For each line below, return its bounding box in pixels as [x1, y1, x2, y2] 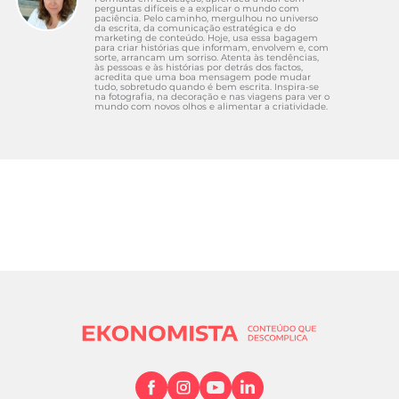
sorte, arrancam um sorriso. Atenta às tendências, [94, 51, 319, 63]
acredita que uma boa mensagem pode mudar [94, 70, 311, 83]
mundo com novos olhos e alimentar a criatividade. [94, 100, 328, 112]
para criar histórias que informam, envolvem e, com [94, 41, 329, 53]
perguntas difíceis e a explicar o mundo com [94, 2, 299, 14]
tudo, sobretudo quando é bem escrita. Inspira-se [94, 80, 319, 93]
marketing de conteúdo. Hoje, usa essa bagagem [94, 31, 318, 44]
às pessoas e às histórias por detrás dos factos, [94, 61, 303, 73]
